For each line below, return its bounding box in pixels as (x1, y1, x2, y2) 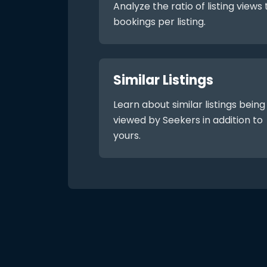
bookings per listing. (113, 15, 206, 29)
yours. (113, 129, 141, 142)
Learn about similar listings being (113, 98, 265, 111)
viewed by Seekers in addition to (113, 113, 263, 127)
